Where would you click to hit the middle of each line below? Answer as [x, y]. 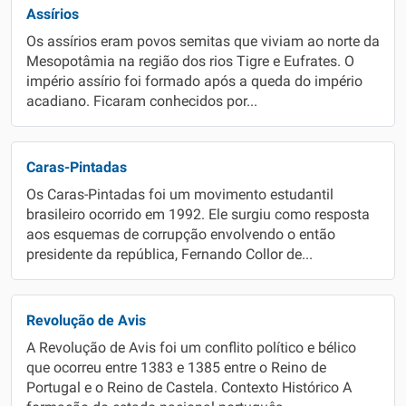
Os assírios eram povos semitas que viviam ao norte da [203, 42]
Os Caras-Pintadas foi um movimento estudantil [180, 195]
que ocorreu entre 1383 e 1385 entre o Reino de [176, 368]
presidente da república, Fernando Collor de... [169, 255]
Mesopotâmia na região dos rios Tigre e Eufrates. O [190, 62]
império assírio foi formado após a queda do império [194, 82]
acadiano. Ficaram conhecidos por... [142, 101]
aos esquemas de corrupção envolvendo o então [181, 235]
